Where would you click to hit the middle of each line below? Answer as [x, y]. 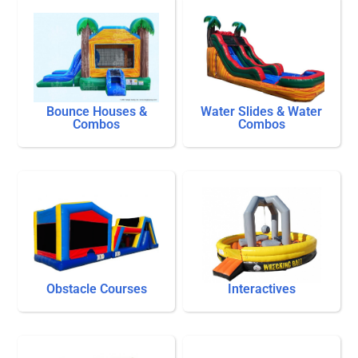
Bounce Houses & [96, 112]
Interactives [261, 289]
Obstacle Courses [96, 289]
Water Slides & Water [262, 112]
